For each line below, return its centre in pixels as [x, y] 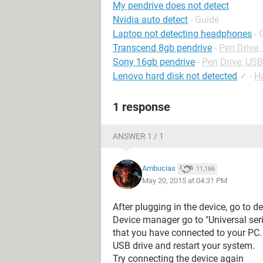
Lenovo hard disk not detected [175, 76]
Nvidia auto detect [150, 20]
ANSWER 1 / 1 [138, 136]
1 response [141, 107]
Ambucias [159, 168]
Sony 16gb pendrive [154, 62]
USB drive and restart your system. [184, 246]
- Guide [205, 20]
